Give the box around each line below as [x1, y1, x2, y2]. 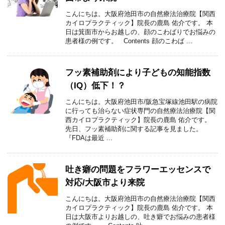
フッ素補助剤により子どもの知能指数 [65, 68, 210, 78]
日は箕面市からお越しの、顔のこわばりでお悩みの [65, 28, 215, 36]
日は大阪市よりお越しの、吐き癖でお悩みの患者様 [65, 213, 215, 221]
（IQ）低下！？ [65, 81, 126, 91]
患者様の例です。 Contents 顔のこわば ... [65, 37, 192, 45]
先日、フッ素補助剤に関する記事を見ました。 [65, 125, 202, 133]
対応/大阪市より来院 [65, 178, 145, 188]
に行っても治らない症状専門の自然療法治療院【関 [65, 107, 215, 115]
